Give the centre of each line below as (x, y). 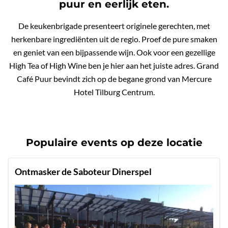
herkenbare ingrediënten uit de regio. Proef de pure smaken (114, 39)
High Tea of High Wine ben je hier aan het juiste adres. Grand (114, 66)
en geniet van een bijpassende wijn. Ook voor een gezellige (114, 52)
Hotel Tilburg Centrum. (114, 92)
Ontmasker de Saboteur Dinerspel (83, 172)
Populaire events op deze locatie (114, 143)
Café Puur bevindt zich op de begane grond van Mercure (114, 79)
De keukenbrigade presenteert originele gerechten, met (114, 26)
